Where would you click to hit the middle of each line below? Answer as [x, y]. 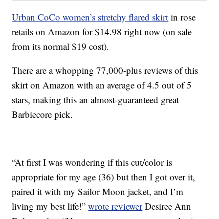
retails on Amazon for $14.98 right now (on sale [102, 32]
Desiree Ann [167, 206]
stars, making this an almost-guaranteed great [96, 100]
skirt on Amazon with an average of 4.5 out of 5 [102, 85]
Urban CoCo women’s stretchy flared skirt [90, 17]
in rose [182, 17]
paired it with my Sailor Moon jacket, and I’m [98, 192]
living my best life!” [50, 206]
